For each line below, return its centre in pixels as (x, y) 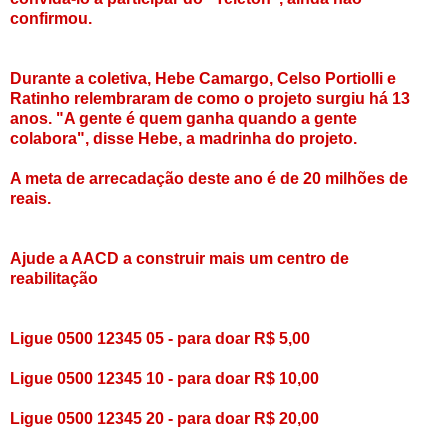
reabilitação (54, 278)
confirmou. (51, 18)
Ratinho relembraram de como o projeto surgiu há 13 (210, 98)
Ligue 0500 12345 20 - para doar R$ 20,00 (164, 418)
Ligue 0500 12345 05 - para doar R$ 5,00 (160, 338)
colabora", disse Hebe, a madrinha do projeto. (183, 138)
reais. (30, 198)
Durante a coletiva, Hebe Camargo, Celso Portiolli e (203, 78)
